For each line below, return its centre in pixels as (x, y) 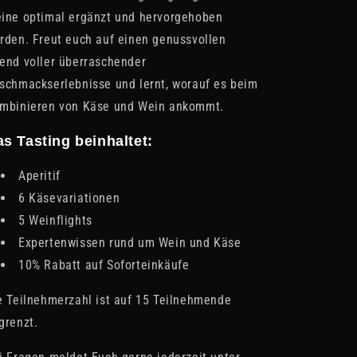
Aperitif (39, 176)
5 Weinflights (55, 220)
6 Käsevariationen (69, 198)
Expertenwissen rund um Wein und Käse (130, 243)
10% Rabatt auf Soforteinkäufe (106, 265)
